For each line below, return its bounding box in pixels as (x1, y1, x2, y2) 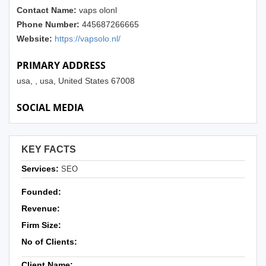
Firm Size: (21, 220, 61, 230)
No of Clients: (21, 237, 77, 246)
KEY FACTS (21, 144, 76, 154)
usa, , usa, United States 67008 (17, 76, 135, 85)
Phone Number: (17, 20, 82, 29)
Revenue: (21, 204, 60, 213)
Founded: (21, 187, 61, 197)
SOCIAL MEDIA (17, 101, 84, 114)
